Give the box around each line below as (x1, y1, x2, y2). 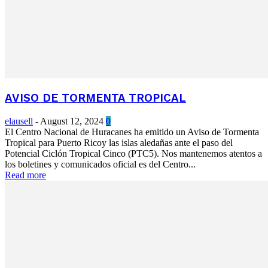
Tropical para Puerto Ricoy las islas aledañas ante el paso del (5, 138, 233, 148)
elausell (5, 116, 33, 127)
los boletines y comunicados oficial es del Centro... (5, 159, 196, 170)
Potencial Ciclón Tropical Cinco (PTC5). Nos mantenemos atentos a (5, 148, 262, 159)
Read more (5, 170, 46, 181)
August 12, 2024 (40, 116, 103, 127)
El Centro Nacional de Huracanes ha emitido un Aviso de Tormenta (5, 127, 259, 138)
